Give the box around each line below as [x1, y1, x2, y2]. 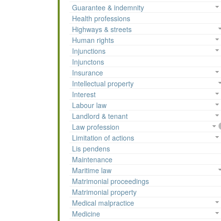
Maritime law [72, 165, 111, 176]
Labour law [72, 100, 107, 110]
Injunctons [72, 57, 104, 67]
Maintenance [72, 154, 112, 165]
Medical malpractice [72, 198, 134, 208]
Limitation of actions [72, 133, 134, 143]
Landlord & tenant [72, 111, 128, 121]
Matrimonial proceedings [72, 176, 149, 186]
